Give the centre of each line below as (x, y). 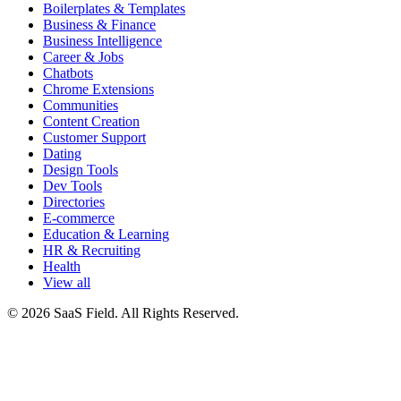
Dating (62, 154)
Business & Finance (99, 25)
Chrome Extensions (98, 90)
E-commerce (79, 218)
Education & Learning (106, 235)
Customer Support (94, 138)
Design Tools (81, 170)
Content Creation (91, 122)
